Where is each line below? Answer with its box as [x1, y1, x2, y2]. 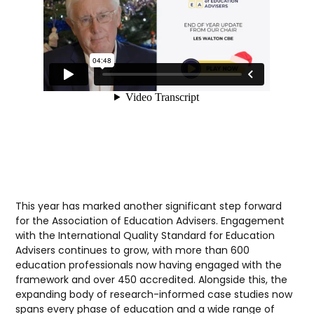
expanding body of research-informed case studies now [15, 287, 293, 301]
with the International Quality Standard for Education [15, 228, 275, 243]
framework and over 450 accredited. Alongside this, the [15, 272, 288, 287]
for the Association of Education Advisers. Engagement [15, 213, 285, 228]
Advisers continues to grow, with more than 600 [15, 243, 250, 257]
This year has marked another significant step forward [15, 198, 282, 213]
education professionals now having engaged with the [15, 257, 282, 272]
